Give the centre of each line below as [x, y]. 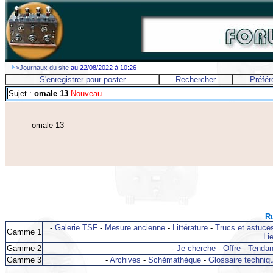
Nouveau [85, 94]
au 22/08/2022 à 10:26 [103, 68]
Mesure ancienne [135, 228]
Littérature [190, 228]
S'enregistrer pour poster [82, 80]
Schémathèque [174, 260]
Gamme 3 [24, 260]
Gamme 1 [24, 232]
